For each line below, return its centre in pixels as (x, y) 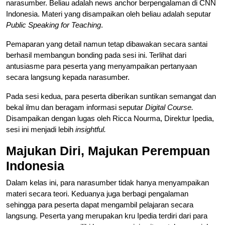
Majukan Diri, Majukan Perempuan (108, 150)
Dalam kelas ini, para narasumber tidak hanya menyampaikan (107, 182)
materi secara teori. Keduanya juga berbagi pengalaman (97, 193)
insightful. (91, 129)
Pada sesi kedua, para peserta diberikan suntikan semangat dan (111, 96)
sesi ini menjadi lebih (41, 129)
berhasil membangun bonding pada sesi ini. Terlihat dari (96, 55)
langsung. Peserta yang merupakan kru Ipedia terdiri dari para (107, 215)
